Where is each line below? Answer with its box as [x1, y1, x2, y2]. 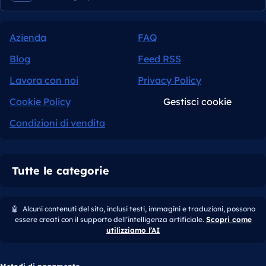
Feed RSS [138, 53, 181, 65]
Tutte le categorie [12, 163, 109, 178]
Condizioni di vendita [9, 117, 105, 129]
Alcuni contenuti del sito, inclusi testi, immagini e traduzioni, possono [20, 204, 255, 214]
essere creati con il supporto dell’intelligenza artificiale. [14, 215, 206, 224]
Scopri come [205, 215, 252, 224]
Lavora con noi [9, 74, 78, 87]
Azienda [9, 31, 46, 44]
